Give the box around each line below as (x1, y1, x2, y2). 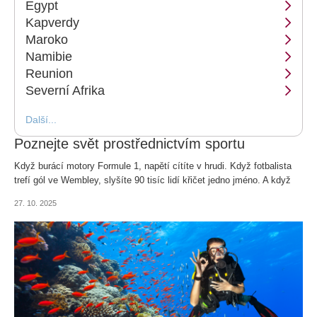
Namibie (25, 49, 72, 64)
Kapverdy (25, 15, 79, 30)
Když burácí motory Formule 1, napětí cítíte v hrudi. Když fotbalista (14, 160, 292, 171)
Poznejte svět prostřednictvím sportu (14, 135, 245, 151)
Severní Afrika (25, 83, 105, 98)
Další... (25, 113, 57, 125)
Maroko (25, 32, 68, 47)
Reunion (25, 66, 73, 81)
